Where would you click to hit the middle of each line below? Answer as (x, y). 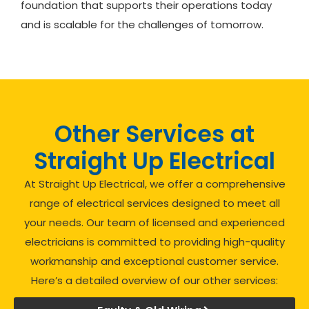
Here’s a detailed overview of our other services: (154, 280)
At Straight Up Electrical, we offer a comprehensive (154, 183)
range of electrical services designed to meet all (154, 203)
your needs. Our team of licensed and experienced (154, 222)
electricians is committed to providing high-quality (154, 241)
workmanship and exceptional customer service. (154, 261)
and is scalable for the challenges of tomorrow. (142, 25)
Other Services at (154, 134)
